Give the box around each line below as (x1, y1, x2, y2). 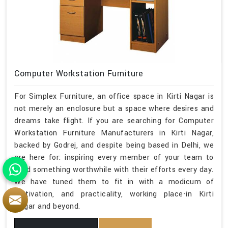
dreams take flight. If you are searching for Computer (14, 116, 214, 127)
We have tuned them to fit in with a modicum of (14, 177, 214, 188)
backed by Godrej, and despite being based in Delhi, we (14, 140, 214, 151)
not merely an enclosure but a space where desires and (14, 103, 214, 115)
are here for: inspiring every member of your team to (14, 152, 214, 163)
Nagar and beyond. (14, 201, 80, 212)
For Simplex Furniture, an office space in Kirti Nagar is (14, 91, 214, 102)
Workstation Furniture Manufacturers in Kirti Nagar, (14, 128, 214, 139)
